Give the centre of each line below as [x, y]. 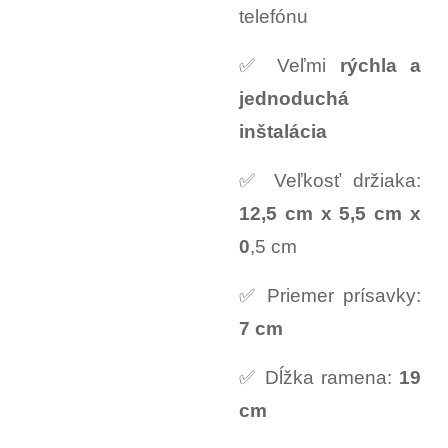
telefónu [273, 16]
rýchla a [380, 65]
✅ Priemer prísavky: [330, 295]
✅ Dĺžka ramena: [319, 377]
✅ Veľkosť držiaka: [330, 180]
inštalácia [283, 131]
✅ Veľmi [289, 65]
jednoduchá [294, 98]
